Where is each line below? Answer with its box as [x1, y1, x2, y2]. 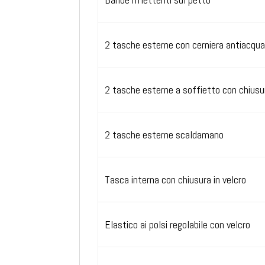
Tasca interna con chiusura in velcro [104, 172, 246, 186]
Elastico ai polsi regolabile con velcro [104, 217, 250, 231]
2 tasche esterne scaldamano [104, 127, 224, 141]
